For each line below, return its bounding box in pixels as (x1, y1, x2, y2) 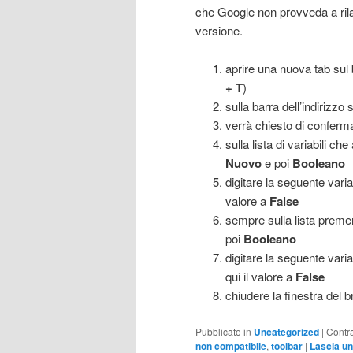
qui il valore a (225, 268, 295, 285)
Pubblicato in (195, 324, 251, 338)
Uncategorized (254, 324, 319, 339)
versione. (195, 21, 243, 39)
